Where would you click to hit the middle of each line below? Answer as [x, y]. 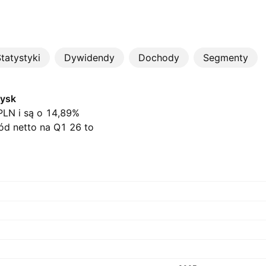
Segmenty [226, 58]
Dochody [159, 58]
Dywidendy [89, 58]
